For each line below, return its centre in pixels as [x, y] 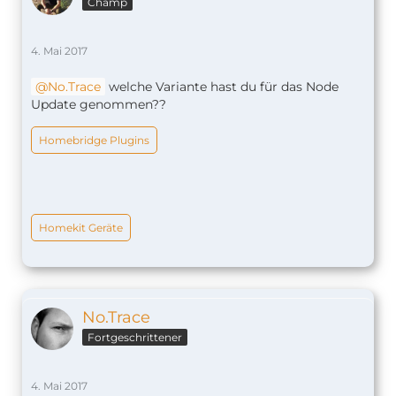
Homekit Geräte [81, 227]
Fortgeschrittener [135, 338]
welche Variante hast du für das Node [222, 86]
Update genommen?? [99, 104]
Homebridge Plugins [94, 140]
